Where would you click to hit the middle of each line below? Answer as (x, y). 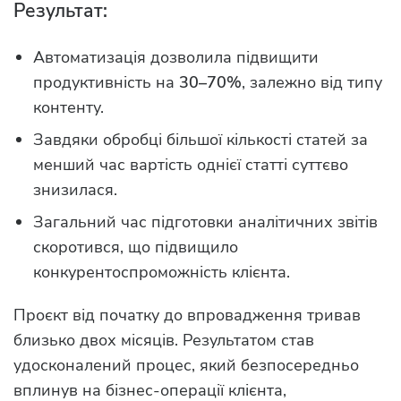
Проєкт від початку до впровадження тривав (187, 316)
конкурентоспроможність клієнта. (162, 273)
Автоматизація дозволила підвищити (176, 58)
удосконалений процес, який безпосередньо (186, 366)
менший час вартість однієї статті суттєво (191, 165)
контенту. (68, 108)
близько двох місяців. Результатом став (164, 341)
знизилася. (75, 190)
